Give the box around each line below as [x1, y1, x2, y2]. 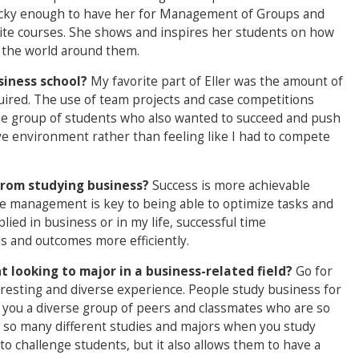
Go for [296, 263, 333, 280]
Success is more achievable [152, 177, 310, 194]
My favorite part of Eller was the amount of [91, 73, 343, 90]
